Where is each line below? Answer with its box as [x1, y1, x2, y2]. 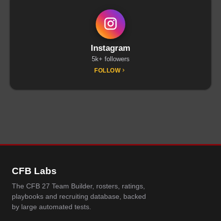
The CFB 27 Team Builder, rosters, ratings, [12, 183, 145, 190]
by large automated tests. [12, 203, 91, 211]
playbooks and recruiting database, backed [12, 193, 146, 201]
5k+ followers [91, 55, 130, 63]
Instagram [91, 43, 130, 53]
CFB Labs [12, 165, 57, 176]
